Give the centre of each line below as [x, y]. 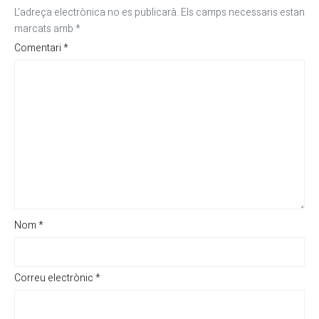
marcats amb [45, 29]
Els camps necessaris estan [243, 12]
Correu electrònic [55, 278]
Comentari [39, 48]
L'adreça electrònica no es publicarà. [96, 12]
